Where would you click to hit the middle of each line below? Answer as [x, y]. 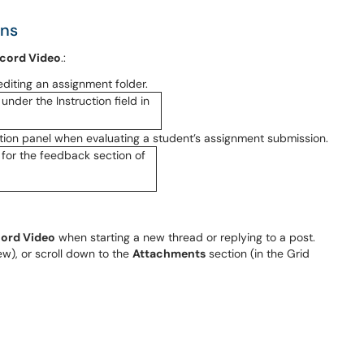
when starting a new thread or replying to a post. [185, 237]
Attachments [169, 253]
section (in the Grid [258, 253]
